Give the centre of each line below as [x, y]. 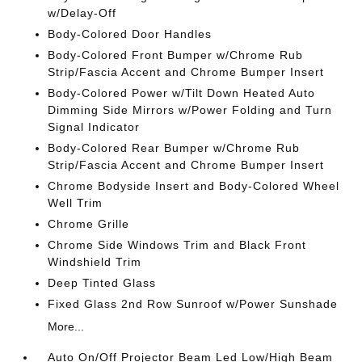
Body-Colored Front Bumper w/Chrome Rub [176, 55]
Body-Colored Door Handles [130, 34]
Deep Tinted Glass [102, 283]
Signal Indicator [94, 127]
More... [66, 326]
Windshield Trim [95, 262]
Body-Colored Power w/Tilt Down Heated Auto [182, 93]
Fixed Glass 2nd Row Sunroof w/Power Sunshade [193, 304]
